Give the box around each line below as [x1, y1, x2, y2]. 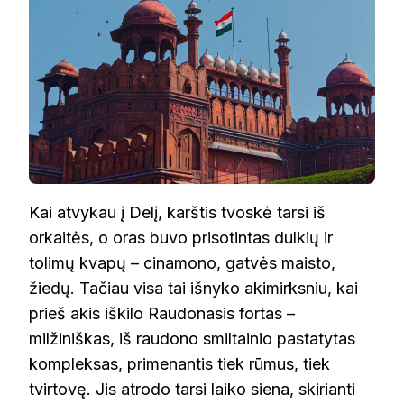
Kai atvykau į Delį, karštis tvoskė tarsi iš [29, 203, 326, 223]
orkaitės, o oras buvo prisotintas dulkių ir [29, 228, 333, 248]
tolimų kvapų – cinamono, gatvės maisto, [29, 253, 335, 273]
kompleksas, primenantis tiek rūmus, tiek [29, 354, 330, 374]
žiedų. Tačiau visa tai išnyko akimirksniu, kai [29, 279, 358, 298]
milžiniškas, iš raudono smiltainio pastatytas [29, 329, 355, 349]
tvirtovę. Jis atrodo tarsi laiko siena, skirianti [29, 380, 355, 399]
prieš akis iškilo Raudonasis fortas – [29, 304, 295, 324]
